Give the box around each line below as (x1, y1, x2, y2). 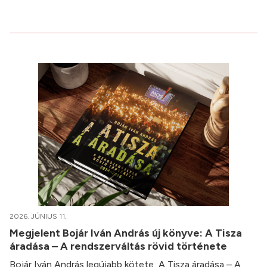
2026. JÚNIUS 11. (10, 212, 67, 221)
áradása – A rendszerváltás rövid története (10, 240, 229, 253)
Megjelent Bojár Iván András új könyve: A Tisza (10, 226, 242, 240)
